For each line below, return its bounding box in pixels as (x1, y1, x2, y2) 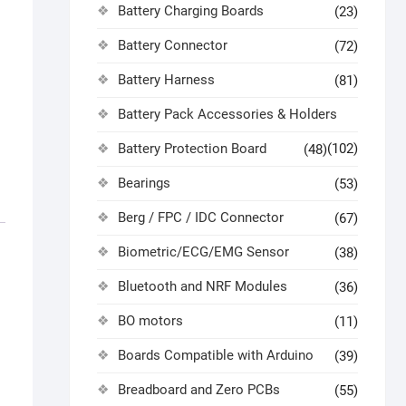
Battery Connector (118, 37, 227, 53)
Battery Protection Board (118, 140, 266, 157)
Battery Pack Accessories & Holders (118, 106, 337, 122)
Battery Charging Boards (118, 3, 264, 19)
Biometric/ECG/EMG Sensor (118, 244, 289, 260)
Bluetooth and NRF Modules (118, 278, 287, 295)
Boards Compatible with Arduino (118, 347, 314, 363)
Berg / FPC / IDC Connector (118, 209, 284, 226)
